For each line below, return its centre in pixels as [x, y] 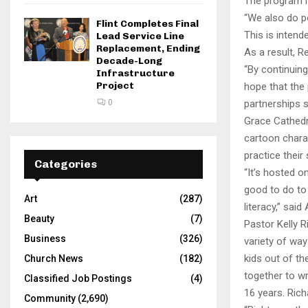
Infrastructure [135, 73]
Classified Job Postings [78, 278]
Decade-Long [129, 61]
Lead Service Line [140, 36]
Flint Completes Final [147, 24]
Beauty [39, 219]
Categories [66, 164]
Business [45, 239]
